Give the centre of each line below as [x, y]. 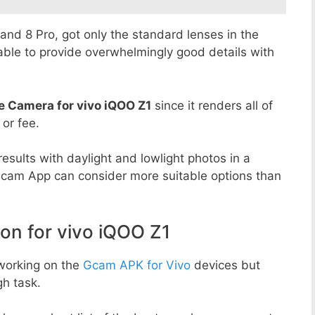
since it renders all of [212, 105]
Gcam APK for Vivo [137, 265]
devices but [225, 265]
